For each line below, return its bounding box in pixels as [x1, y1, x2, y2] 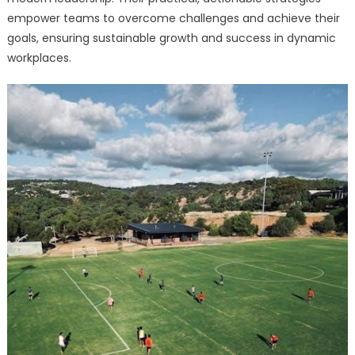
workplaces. [6, 49, 71, 66]
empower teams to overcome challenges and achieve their [6, 10, 340, 26]
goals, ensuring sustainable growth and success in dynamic [6, 29, 336, 46]
